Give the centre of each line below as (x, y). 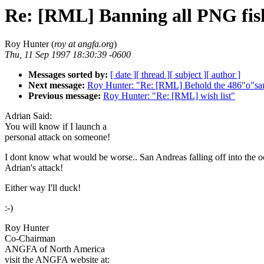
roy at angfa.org (84, 44)
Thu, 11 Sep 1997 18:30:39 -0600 (68, 55)
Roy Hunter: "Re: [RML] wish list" (169, 96)
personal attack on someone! (57, 137)
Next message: (57, 85)
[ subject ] (188, 75)
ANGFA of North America (55, 249)
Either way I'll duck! (43, 188)
